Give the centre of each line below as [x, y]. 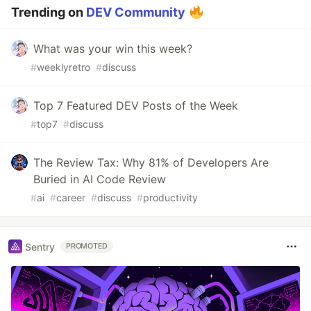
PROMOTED [87, 246]
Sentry [40, 246]
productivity [170, 198]
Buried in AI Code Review [100, 179]
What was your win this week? [113, 49]
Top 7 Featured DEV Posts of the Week [136, 106]
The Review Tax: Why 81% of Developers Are [151, 163]
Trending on [49, 12]
